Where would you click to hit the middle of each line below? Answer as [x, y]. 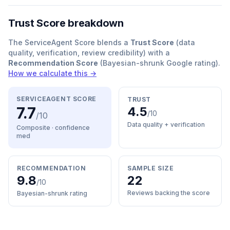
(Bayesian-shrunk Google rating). [159, 63]
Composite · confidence [53, 128]
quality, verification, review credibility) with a [89, 53]
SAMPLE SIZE [151, 168]
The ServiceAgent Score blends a [69, 42]
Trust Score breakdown [66, 23]
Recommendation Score [53, 63]
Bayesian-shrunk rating [52, 193]
